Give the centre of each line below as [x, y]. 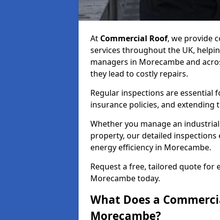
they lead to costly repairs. [139, 74]
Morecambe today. [125, 178]
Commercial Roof [134, 38]
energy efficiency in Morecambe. [151, 147]
